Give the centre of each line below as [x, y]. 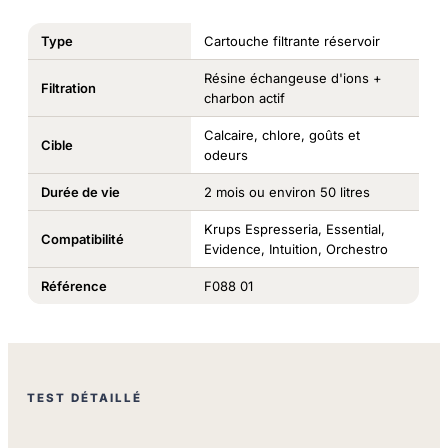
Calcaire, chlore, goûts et [281, 134]
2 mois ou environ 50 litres [286, 191]
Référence [73, 285]
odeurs [225, 154]
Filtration [68, 87]
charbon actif [244, 97]
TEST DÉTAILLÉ [85, 397]
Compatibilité [82, 238]
